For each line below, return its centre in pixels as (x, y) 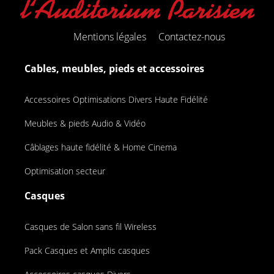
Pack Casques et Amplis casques (87, 251)
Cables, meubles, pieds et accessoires (114, 69)
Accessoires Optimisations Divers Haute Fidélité (116, 100)
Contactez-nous (192, 37)
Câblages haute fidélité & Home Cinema (101, 147)
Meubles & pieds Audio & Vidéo (85, 124)
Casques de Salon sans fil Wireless (91, 227)
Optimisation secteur (65, 171)
